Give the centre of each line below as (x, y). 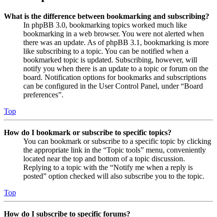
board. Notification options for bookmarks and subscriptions (115, 77)
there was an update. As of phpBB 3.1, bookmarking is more (116, 42)
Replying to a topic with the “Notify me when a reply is (108, 167)
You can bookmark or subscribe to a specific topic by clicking (117, 141)
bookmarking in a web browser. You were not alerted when (114, 33)
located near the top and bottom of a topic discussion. (104, 158)
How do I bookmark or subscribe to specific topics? (88, 132)
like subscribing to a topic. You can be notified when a (106, 51)
